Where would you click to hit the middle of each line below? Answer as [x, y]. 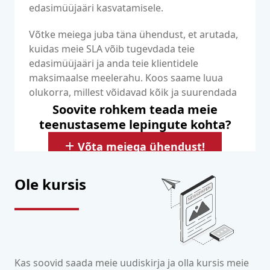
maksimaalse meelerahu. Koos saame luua [126, 78]
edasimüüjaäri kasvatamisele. [96, 8]
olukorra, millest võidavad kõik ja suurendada [133, 92]
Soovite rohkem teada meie [135, 109]
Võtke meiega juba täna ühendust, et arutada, [133, 34]
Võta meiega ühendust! [141, 146]
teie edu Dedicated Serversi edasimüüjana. [126, 107]
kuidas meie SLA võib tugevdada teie [112, 49]
